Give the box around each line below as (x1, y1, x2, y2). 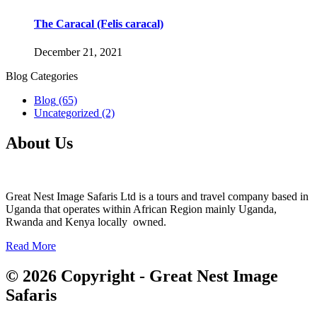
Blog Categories (6, 69, 78, 82)
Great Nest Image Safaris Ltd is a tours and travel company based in (6, 190, 309, 203)
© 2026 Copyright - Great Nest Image (6, 267, 278, 286)
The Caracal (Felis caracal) (34, 18, 163, 30)
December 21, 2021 (34, 45, 122, 58)
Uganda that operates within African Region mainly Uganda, (6, 203, 277, 216)
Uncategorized (34, 106, 99, 119)
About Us (6, 133, 73, 152)
